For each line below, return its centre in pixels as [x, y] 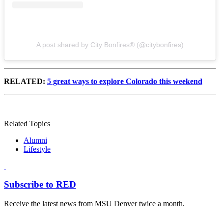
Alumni [35, 140]
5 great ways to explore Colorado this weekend [125, 81]
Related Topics [27, 123]
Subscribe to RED [40, 185]
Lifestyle [37, 149]
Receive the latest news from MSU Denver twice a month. [94, 204]
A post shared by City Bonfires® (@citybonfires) [110, 44]
